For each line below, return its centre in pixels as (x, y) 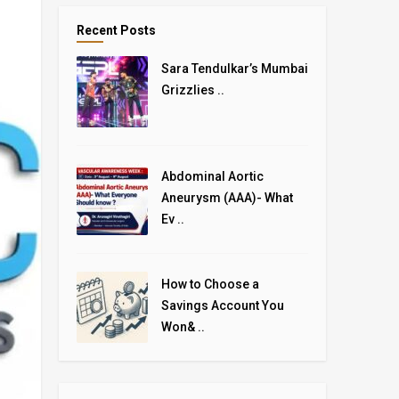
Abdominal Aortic (212, 176)
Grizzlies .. (193, 90)
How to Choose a (210, 284)
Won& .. (183, 327)
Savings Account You (223, 305)
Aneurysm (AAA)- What (227, 198)
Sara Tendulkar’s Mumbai (235, 69)
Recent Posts (116, 30)
